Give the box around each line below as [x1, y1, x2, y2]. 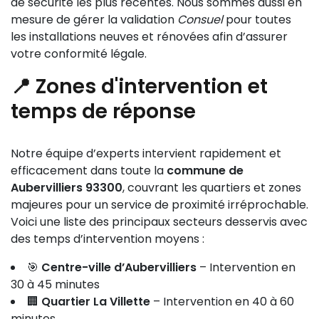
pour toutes [223, 11, 291, 28]
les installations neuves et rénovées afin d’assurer [11, 28, 288, 45]
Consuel [177, 11, 223, 28]
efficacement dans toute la [11, 162, 167, 179]
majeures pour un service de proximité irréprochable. [11, 197, 308, 213]
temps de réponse [11, 98, 196, 125]
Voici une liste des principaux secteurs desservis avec [11, 214, 308, 230]
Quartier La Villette [41, 293, 150, 310]
